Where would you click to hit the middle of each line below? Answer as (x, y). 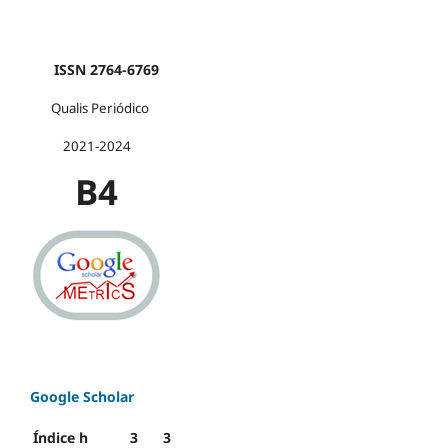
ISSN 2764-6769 (96, 70)
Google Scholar (82, 397)
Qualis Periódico (89, 108)
